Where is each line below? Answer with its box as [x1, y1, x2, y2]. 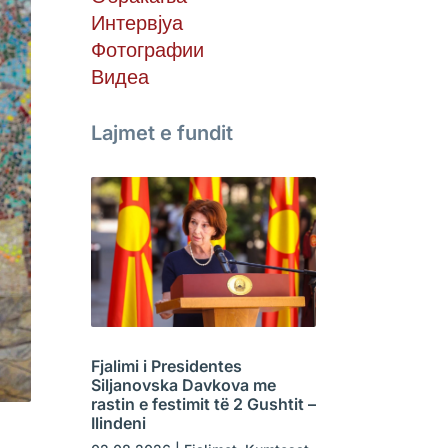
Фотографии [90, 37, 204, 62]
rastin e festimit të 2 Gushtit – [90, 394, 316, 415]
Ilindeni [90, 413, 146, 434]
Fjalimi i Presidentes [90, 356, 242, 377]
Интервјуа [90, 10, 183, 35]
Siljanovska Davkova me [90, 375, 276, 396]
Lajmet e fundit [90, 121, 233, 146]
